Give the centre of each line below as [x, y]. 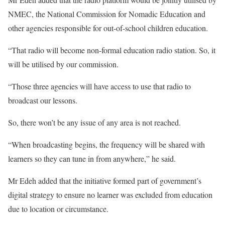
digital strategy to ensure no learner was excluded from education [110, 195]
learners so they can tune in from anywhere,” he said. [92, 159]
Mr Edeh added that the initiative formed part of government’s [105, 181]
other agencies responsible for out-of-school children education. [108, 28]
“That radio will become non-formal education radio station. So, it [112, 50]
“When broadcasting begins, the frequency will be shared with [106, 145]
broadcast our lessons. [43, 100]
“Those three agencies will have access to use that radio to [99, 86]
